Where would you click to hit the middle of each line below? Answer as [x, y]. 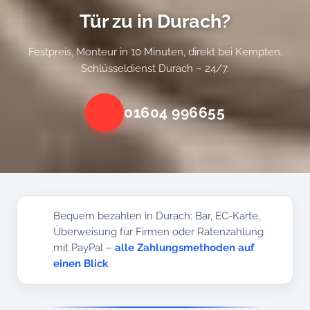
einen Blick [81, 263]
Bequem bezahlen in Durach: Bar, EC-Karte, [157, 216]
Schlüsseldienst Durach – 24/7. [155, 68]
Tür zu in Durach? [155, 20]
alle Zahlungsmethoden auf [185, 247]
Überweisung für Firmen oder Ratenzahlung [159, 231]
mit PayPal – [84, 247]
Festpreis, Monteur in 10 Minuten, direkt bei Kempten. [155, 52]
